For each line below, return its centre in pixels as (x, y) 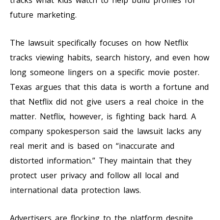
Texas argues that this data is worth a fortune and (109, 87)
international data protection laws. (75, 190)
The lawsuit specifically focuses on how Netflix (99, 42)
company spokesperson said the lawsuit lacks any (106, 131)
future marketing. (43, 14)
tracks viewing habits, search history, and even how (110, 57)
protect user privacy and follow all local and (94, 175)
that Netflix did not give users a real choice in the (107, 101)
